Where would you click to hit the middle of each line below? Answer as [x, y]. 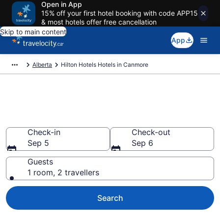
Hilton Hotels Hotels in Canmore [105, 65]
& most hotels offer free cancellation [99, 22]
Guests [40, 162]
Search [110, 198]
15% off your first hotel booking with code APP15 [120, 13]
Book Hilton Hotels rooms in [96, 104]
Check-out [151, 132]
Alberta [42, 65]
